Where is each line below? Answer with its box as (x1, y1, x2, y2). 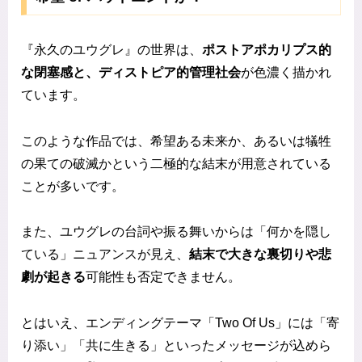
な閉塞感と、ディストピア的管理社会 (21, 65, 241, 79)
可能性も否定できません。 (86, 270, 241, 284)
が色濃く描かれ (241, 65, 331, 79)
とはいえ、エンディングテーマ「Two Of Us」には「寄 (21, 316, 339, 330)
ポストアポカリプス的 (202, 42, 331, 57)
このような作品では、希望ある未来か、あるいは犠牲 (21, 133, 331, 148)
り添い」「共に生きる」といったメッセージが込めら (21, 339, 331, 353)
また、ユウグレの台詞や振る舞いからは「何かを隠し (21, 225, 331, 239)
